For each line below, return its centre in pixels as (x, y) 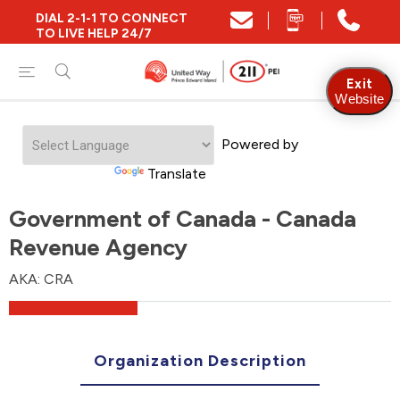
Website (359, 99)
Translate (176, 174)
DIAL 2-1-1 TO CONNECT (112, 18)
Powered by (256, 144)
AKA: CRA (41, 279)
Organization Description (200, 361)
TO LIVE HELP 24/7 (94, 33)
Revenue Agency (98, 247)
